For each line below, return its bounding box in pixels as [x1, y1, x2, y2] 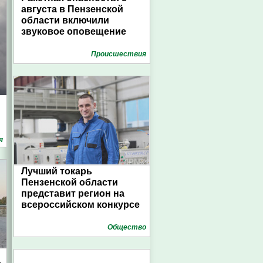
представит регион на [21, 188, 124, 198]
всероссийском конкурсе [21, 200, 140, 210]
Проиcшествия [91, 50, 146, 58]
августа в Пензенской [21, 4, 123, 14]
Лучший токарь [21, 166, 92, 176]
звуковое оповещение [21, 26, 126, 36]
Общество [107, 223, 146, 231]
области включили [21, 15, 109, 25]
